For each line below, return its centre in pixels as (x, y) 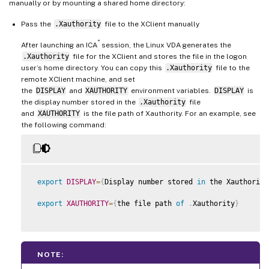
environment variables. (171, 90)
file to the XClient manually (151, 24)
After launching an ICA (59, 45)
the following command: (64, 125)
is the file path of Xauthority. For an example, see (168, 113)
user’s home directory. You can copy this (92, 68)
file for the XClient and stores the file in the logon (159, 56)
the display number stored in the (79, 102)
